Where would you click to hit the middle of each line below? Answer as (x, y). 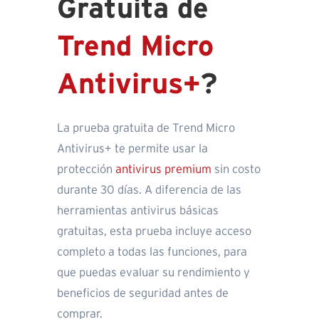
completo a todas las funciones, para (152, 252)
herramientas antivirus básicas (138, 211)
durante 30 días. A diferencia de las (149, 190)
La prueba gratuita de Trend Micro (146, 129)
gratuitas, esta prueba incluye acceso (154, 232)
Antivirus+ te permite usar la (132, 149)
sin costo (236, 170)
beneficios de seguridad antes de (143, 294)
